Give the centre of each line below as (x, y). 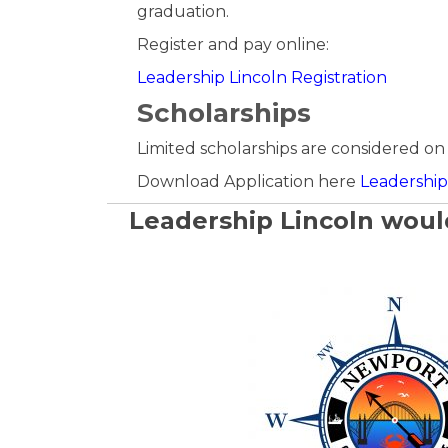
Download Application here (248, 182)
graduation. (183, 12)
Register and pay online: (233, 45)
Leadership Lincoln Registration (262, 78)
